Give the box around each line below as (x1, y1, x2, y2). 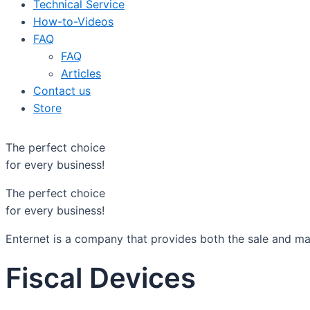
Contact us (33, 84, 91, 98)
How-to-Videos (33, 15, 113, 28)
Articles (61, 66, 101, 80)
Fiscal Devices (6, 261, 196, 295)
